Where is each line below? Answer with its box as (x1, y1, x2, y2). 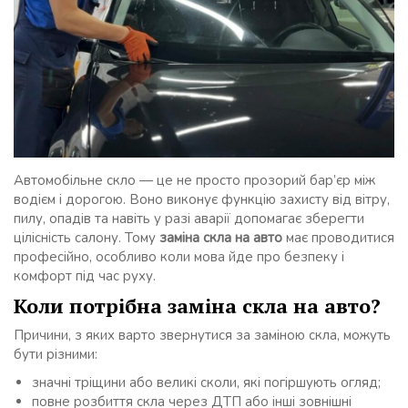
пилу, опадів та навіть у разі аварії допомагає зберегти (14, 209, 364, 229)
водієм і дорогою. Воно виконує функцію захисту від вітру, (14, 190, 390, 209)
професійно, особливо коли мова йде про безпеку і (14, 248, 344, 267)
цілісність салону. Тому (14, 229, 159, 248)
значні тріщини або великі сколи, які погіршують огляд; (32, 373, 381, 393)
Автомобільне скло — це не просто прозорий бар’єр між (14, 171, 375, 190)
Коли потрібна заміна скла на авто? (14, 292, 381, 320)
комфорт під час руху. (14, 267, 156, 286)
